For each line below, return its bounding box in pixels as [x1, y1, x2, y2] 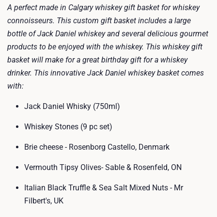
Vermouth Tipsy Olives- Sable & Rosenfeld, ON [24, 163, 182, 172]
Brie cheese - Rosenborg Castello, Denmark [24, 142, 170, 152]
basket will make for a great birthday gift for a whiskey [7, 55, 187, 64]
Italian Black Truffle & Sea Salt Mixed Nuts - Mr [24, 183, 183, 192]
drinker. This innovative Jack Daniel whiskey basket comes [7, 68, 204, 77]
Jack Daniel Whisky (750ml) [24, 102, 120, 111]
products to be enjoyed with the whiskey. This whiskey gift [7, 42, 202, 51]
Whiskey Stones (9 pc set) [24, 122, 112, 131]
